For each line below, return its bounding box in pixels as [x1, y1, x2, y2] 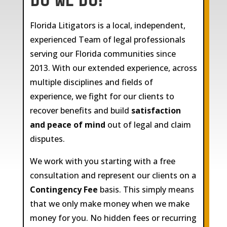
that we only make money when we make [29, 198, 190, 210]
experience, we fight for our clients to [29, 91, 174, 102]
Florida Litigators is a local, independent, [29, 20, 185, 31]
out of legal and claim [105, 119, 191, 131]
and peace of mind [29, 119, 105, 131]
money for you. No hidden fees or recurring [29, 212, 197, 224]
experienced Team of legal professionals [29, 34, 185, 46]
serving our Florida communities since [29, 48, 176, 60]
